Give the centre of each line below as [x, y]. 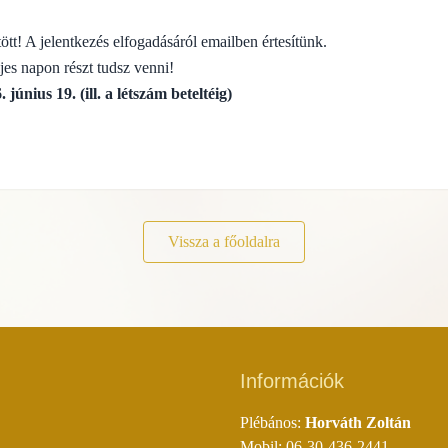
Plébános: [272, 423]
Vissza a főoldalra [224, 242]
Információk [292, 381]
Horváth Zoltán [358, 423]
